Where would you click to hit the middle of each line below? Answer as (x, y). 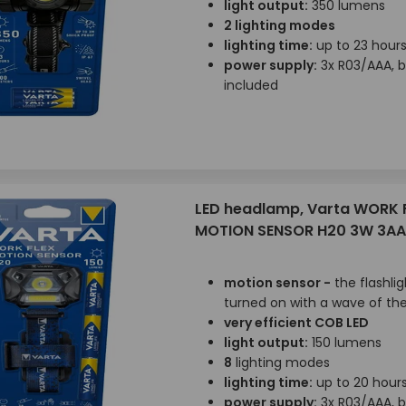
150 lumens (344, 343)
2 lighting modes (279, 25)
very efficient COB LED (296, 323)
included (251, 85)
